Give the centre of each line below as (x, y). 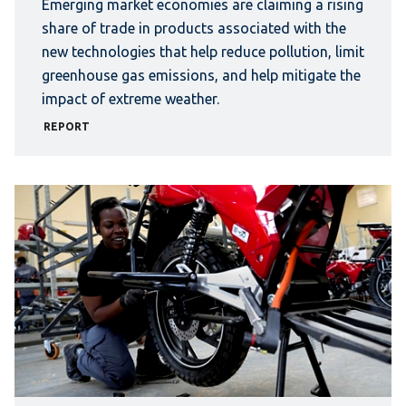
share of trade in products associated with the (194, 28)
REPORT (67, 126)
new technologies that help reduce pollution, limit (203, 51)
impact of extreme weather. (130, 98)
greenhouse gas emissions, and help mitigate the (201, 75)
